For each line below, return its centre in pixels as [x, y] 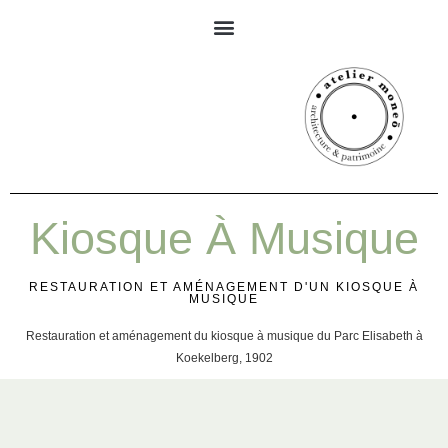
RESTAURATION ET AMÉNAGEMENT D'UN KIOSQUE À [224, 287]
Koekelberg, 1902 [224, 358]
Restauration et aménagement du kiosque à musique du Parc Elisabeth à [224, 336]
